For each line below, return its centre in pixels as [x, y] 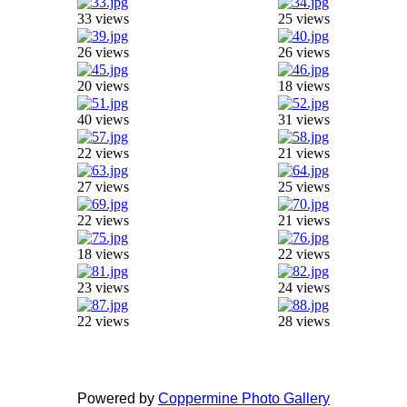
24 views [303, 288]
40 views [103, 119]
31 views [303, 119]
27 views [103, 187]
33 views [103, 19]
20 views [103, 86]
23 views [103, 288]
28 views [303, 321]
